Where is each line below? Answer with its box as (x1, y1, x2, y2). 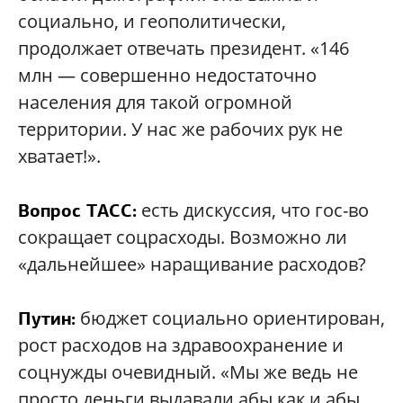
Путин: (18, 307, 76, 330)
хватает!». (18, 144, 101, 168)
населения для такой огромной (18, 90, 292, 114)
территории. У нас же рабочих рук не (18, 117, 343, 141)
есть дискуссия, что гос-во (137, 198, 369, 222)
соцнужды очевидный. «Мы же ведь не (18, 360, 358, 384)
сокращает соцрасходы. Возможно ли (18, 225, 347, 249)
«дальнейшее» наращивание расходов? (18, 252, 366, 276)
